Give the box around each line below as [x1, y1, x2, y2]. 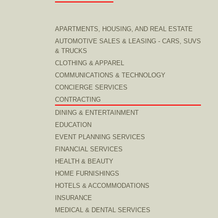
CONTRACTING [55, 96, 101, 103]
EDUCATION [55, 121, 91, 128]
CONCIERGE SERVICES [55, 84, 127, 91]
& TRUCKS [55, 47, 87, 54]
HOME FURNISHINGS [55, 170, 119, 177]
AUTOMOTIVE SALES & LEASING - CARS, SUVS [55, 37, 201, 45]
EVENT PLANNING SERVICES [55, 133, 145, 141]
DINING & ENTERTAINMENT [55, 109, 139, 116]
